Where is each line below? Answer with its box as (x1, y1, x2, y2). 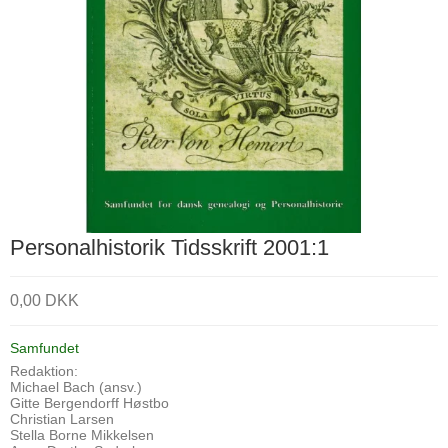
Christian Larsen (10, 411, 114, 428)
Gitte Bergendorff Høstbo (10, 395, 169, 412)
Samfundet (10, 340, 79, 357)
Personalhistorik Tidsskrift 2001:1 (10, 234, 329, 260)
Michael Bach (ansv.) (10, 379, 142, 396)
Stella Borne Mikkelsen (10, 427, 154, 444)
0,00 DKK (10, 292, 79, 310)
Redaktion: (10, 363, 78, 380)
